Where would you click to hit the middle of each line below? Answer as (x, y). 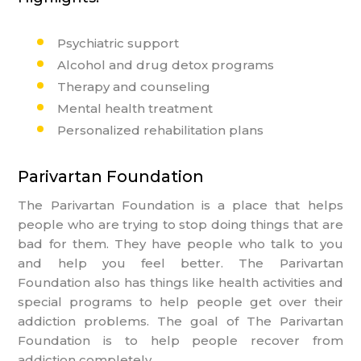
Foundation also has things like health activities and (180, 282)
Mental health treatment (135, 108)
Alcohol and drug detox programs (166, 64)
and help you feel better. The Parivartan (180, 263)
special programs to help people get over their (180, 301)
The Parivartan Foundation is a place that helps (180, 205)
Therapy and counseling (134, 86)
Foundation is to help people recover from (180, 340)
